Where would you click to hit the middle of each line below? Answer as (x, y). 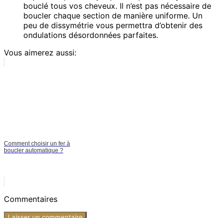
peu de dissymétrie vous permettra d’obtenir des (113, 25)
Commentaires (31, 199)
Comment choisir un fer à (37, 143)
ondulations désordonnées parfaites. (91, 35)
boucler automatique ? (34, 150)
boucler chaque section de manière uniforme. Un (113, 15)
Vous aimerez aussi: (40, 52)
